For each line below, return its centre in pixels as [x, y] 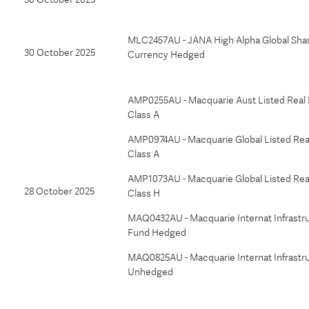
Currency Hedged [166, 54]
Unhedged [150, 272]
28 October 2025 [59, 191]
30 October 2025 [60, 52]
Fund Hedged [157, 232]
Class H [144, 193]
